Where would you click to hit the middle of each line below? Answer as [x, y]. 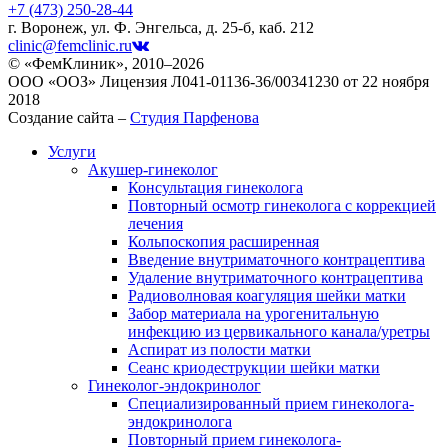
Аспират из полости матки [219, 349]
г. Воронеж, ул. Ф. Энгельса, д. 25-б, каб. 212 [161, 27]
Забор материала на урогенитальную [253, 313]
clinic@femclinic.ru [70, 45]
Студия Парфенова [194, 117]
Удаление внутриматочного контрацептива [275, 277]
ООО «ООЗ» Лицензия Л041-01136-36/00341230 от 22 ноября [218, 81]
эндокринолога [180, 421]
